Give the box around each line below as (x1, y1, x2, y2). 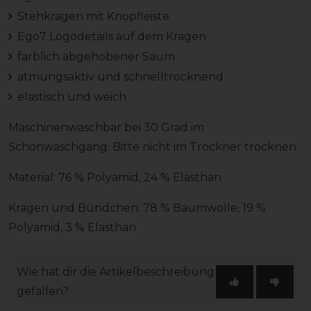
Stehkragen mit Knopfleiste (17, 9, 169, 23)
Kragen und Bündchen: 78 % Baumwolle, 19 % (8, 201, 266, 215)
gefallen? (17, 284, 69, 298)
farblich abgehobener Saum (17, 49, 175, 63)
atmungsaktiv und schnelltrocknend (17, 69, 224, 83)
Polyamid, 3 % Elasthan (8, 220, 136, 234)
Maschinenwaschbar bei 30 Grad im (8, 120, 204, 134)
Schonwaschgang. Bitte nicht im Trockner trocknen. (8, 140, 301, 153)
